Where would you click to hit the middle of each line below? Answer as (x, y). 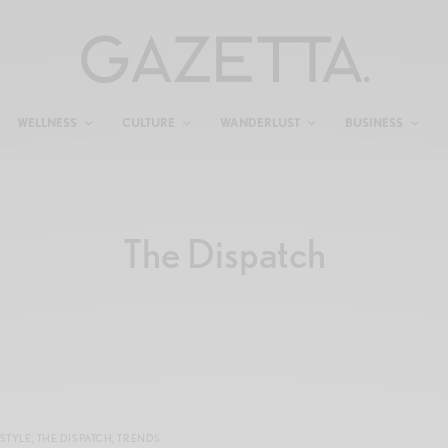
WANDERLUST (259, 122)
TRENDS (139, 438)
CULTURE (148, 122)
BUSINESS (373, 122)
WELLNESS (46, 122)
